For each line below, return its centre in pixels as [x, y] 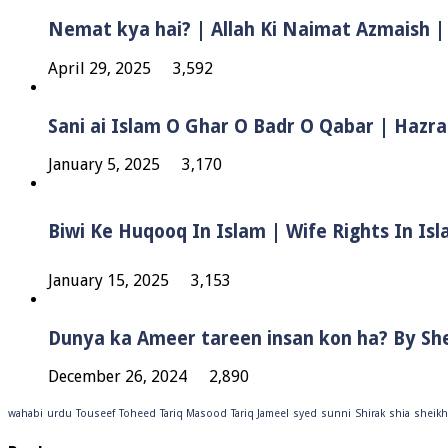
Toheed [137, 414]
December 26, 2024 [117, 377]
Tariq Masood [193, 414]
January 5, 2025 [104, 165]
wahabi [25, 414]
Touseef [95, 414]
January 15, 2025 [108, 280]
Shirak [370, 414]
